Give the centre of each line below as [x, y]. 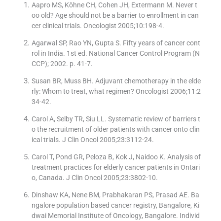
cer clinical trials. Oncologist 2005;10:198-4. [98, 26]
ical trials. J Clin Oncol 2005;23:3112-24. [92, 140]
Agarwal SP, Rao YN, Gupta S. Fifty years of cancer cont [116, 43]
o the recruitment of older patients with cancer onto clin [115, 129]
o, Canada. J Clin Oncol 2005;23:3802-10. [94, 178]
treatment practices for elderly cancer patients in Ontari [115, 167]
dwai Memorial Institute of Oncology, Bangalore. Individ [115, 216]
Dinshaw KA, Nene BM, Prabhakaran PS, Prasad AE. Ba [115, 195]
